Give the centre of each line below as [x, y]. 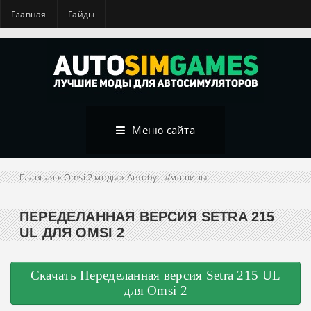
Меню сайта [163, 130]
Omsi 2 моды [91, 177]
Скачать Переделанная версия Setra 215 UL [155, 275]
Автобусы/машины [167, 177]
